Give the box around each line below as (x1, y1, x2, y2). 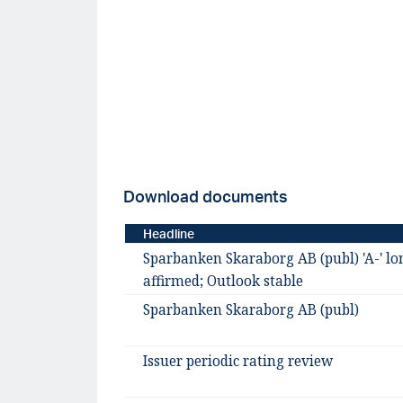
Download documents (122, 186, 288, 207)
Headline (142, 225, 194, 242)
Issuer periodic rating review (142, 352, 333, 372)
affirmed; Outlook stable (142, 272, 303, 291)
